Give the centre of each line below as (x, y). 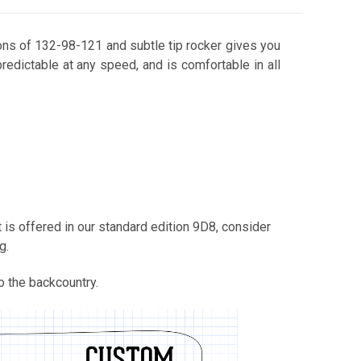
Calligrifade (41, 318)
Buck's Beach (46, 87)
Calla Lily (34, 203)
